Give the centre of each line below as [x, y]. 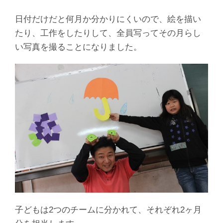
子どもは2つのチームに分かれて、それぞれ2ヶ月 [108, 210]
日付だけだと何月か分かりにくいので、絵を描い [108, 19]
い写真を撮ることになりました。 [78, 47]
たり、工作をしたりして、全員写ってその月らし [108, 33]
